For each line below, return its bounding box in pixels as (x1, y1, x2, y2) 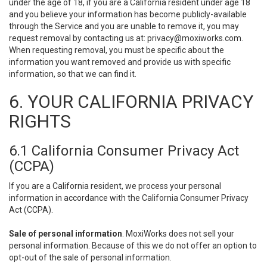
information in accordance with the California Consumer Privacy (9, 193, 249, 203)
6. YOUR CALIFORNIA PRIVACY (9, 91, 253, 112)
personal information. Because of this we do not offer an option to (9, 241, 257, 250)
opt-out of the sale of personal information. (9, 253, 172, 262)
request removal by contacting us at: (9, 33, 147, 43)
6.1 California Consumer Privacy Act (9, 142, 239, 159)
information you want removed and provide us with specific (9, 57, 231, 67)
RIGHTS (9, 111, 71, 132)
